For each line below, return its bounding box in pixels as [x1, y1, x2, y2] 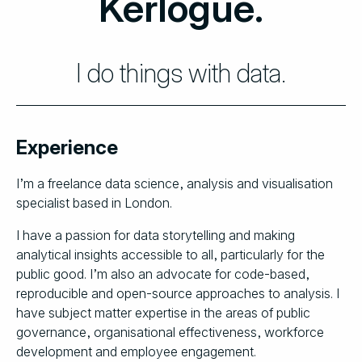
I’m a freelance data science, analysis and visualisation [16, 175, 333, 192]
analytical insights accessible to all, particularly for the [16, 246, 325, 263]
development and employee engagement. [16, 343, 256, 360]
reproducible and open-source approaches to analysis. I [16, 285, 339, 301]
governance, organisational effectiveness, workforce [16, 324, 324, 340]
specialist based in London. [16, 195, 172, 211]
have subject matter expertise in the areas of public [16, 305, 310, 321]
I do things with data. [76, 57, 286, 90]
